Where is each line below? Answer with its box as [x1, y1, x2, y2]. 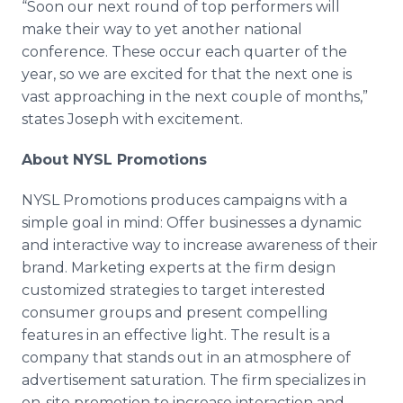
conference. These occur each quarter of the [22, 43, 347, 60]
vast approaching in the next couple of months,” [22, 88, 368, 105]
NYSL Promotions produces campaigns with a [22, 192, 347, 209]
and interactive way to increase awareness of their [22, 237, 378, 254]
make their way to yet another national [22, 21, 302, 38]
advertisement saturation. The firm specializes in [22, 372, 366, 389]
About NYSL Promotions [22, 151, 207, 168]
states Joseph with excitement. [22, 111, 243, 128]
